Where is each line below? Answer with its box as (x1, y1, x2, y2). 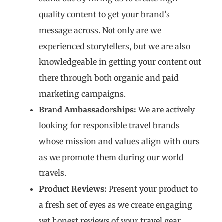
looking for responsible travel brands (39, 120, 180, 131)
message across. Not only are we (39, 25, 161, 36)
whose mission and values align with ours (39, 136, 200, 147)
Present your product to (107, 184, 198, 194)
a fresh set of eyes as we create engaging (39, 200, 192, 210)
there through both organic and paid (39, 73, 179, 83)
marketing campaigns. (39, 89, 126, 99)
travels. (39, 168, 66, 178)
